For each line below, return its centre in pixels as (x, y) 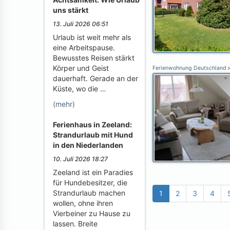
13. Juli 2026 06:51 (81, 24)
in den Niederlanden (88, 145)
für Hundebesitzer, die (90, 183)
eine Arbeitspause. (84, 47)
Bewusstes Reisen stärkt (94, 58)
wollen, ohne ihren (83, 203)
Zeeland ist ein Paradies (93, 172)
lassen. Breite (75, 224)
